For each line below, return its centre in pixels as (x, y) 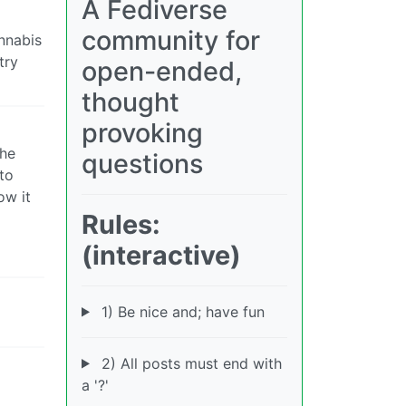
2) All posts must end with (189, 363)
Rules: (121, 224)
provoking (142, 132)
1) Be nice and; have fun (180, 311)
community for (171, 40)
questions (142, 163)
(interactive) (161, 255)
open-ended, (162, 71)
